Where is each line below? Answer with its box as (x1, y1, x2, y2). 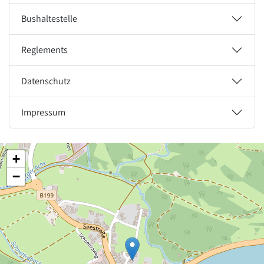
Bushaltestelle (21, 12, 77, 25)
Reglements (21, 44, 68, 57)
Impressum (21, 106, 65, 119)
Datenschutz (21, 75, 71, 88)
